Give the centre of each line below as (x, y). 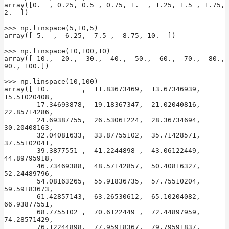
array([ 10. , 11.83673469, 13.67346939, (102, 89)
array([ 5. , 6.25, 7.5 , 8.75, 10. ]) (90, 35)
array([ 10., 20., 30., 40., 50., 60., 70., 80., (114, 58)
